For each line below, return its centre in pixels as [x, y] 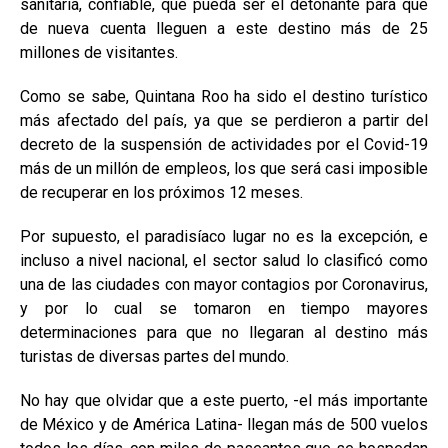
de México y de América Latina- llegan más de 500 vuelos [224, 424]
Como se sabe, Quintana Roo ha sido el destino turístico [224, 96]
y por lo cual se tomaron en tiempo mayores [224, 308]
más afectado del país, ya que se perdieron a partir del [224, 120]
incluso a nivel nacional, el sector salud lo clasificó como [224, 260]
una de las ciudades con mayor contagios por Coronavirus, [224, 284]
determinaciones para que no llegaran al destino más [224, 332]
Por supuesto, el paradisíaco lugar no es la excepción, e [224, 236]
